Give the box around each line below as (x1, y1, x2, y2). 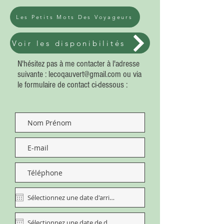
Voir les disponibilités (11, 38, 126, 48)
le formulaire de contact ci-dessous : (17, 79, 127, 90)
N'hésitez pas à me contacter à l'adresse (17, 58, 139, 69)
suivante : (17, 69, 48, 79)
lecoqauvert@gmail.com (48, 69, 121, 79)
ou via (121, 69, 141, 79)
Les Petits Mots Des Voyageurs (15, 13, 133, 20)
